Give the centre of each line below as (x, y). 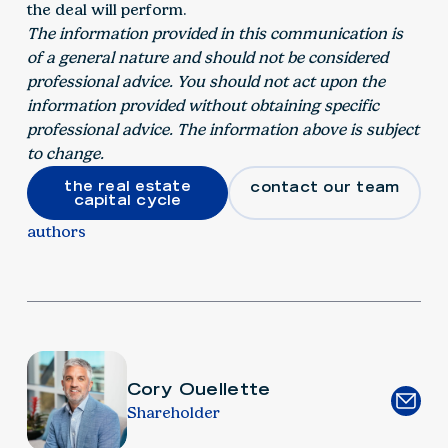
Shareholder (173, 412)
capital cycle (127, 200)
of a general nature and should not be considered (207, 58)
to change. (65, 154)
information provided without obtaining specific (202, 106)
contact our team (325, 187)
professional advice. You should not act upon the (205, 82)
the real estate (127, 186)
